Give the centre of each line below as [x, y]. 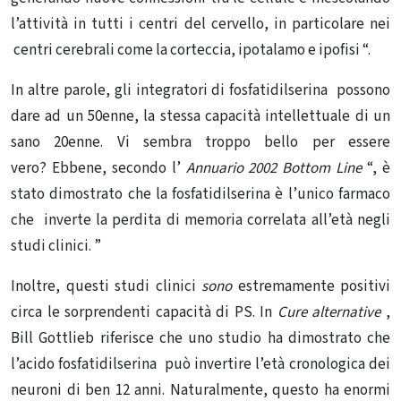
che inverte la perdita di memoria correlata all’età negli [200, 220]
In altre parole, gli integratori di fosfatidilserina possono [200, 90]
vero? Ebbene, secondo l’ [98, 168]
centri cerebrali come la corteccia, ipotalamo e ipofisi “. [191, 50]
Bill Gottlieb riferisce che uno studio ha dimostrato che [200, 338]
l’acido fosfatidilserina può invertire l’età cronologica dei [200, 364]
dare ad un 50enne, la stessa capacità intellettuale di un [200, 116]
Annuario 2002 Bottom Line [274, 168]
